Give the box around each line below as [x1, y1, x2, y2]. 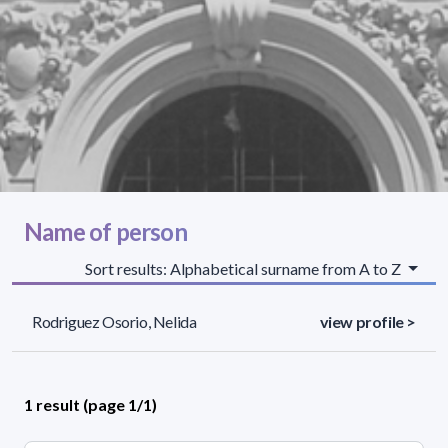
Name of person [24, 216, 187, 246]
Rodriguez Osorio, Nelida [32, 311, 197, 331]
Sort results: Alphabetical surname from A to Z [85, 258, 405, 278]
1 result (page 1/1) [24, 394, 157, 414]
